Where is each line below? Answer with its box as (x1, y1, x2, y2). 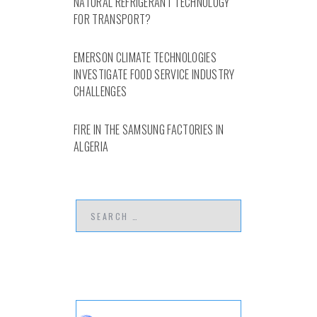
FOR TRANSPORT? (74, 10, 151, 28)
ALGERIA (74, 137, 109, 155)
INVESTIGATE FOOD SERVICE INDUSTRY (74, 65, 235, 83)
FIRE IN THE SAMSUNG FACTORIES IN (74, 120, 224, 138)
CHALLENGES (74, 82, 127, 100)
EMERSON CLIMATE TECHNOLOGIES (74, 48, 217, 66)
